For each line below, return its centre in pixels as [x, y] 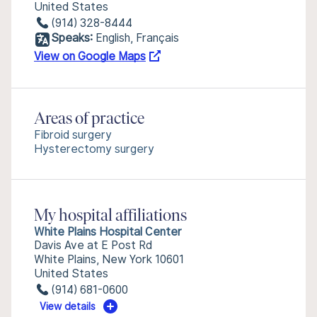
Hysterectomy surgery [94, 149]
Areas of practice [89, 120]
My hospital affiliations [110, 217]
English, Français [137, 38]
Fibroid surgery [73, 135]
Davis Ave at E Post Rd [93, 245]
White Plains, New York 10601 [109, 259]
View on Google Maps [90, 56]
